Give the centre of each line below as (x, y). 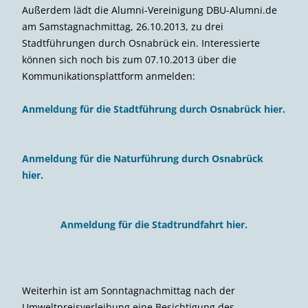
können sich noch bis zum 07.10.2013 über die (129, 59)
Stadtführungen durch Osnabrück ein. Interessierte (141, 43)
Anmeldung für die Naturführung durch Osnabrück (143, 158)
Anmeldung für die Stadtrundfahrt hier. (154, 224)
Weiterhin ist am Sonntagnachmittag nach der (129, 290)
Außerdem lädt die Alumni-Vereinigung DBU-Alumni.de (150, 10)
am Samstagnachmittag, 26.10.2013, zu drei (123, 26)
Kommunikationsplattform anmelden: (109, 76)
